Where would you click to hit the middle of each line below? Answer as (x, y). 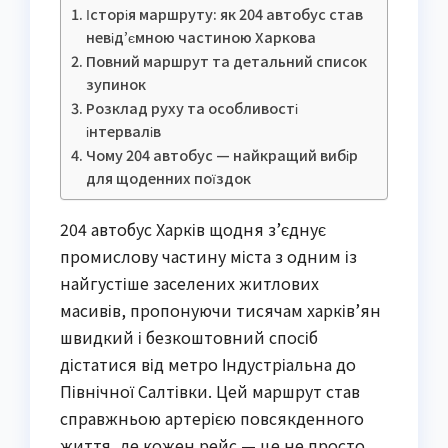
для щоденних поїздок (168, 177)
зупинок (115, 83)
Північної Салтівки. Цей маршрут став (210, 390)
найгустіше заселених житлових (189, 282)
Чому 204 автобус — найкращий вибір (221, 154)
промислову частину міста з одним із (208, 255)
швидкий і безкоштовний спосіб (189, 336)
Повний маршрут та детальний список (226, 60)
